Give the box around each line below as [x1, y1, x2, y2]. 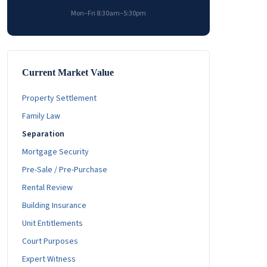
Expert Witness [22, 253, 76, 265]
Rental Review [22, 182, 73, 194]
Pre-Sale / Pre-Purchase [22, 164, 107, 176]
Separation [22, 128, 64, 140]
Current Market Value [22, 67, 114, 77]
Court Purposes [22, 235, 78, 247]
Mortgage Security [22, 146, 89, 158]
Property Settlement [22, 92, 97, 104]
